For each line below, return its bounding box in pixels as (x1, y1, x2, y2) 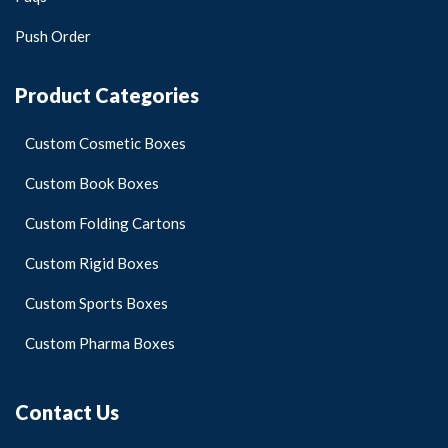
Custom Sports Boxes (25, 293, 168, 312)
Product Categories (15, 82, 199, 107)
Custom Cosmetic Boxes (25, 133, 186, 152)
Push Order (15, 26, 91, 45)
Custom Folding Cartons (25, 213, 186, 232)
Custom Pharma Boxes (25, 333, 175, 352)
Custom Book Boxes (25, 173, 159, 192)
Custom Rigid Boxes (25, 253, 159, 272)
